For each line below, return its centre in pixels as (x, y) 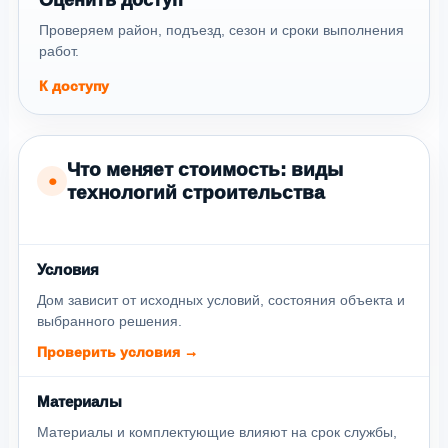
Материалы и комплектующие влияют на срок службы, (217, 431)
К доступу (74, 85)
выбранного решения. (109, 320)
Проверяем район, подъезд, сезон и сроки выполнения (221, 29)
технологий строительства (196, 192)
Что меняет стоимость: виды (205, 169)
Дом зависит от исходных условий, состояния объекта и (221, 299)
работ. (59, 50)
